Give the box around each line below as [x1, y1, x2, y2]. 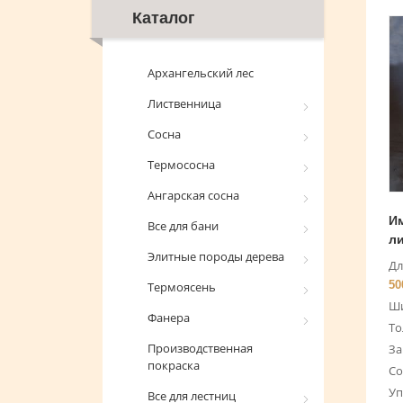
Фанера [148, 309, 190, 326]
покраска [148, 357, 200, 373]
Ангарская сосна [148, 187, 239, 203]
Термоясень [148, 279, 216, 295]
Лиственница [148, 95, 221, 112]
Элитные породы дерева [148, 248, 284, 264]
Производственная [148, 340, 253, 356]
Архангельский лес [148, 65, 254, 81]
